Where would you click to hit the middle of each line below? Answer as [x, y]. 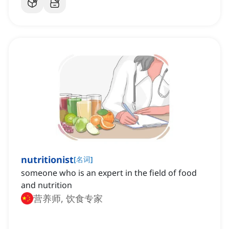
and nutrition [47, 185]
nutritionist [47, 160]
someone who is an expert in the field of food [109, 173]
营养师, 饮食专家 [68, 199]
